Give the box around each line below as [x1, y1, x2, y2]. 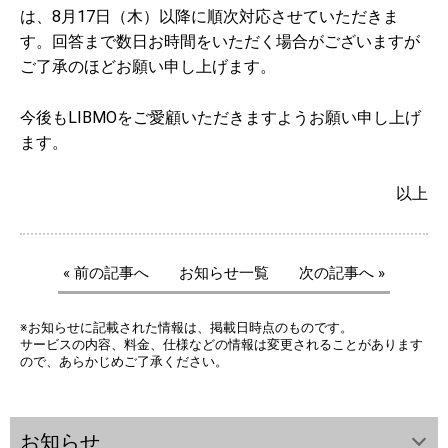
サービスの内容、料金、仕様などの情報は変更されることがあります [20, 337, 423, 353]
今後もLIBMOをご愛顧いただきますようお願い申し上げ [20, 108, 421, 128]
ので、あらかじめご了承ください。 [20, 354, 228, 370]
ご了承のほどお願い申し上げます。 [20, 56, 276, 76]
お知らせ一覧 [179, 264, 269, 283]
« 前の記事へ [63, 264, 149, 283]
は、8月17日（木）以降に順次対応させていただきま [20, 6, 399, 26]
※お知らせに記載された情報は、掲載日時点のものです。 [20, 320, 353, 336]
